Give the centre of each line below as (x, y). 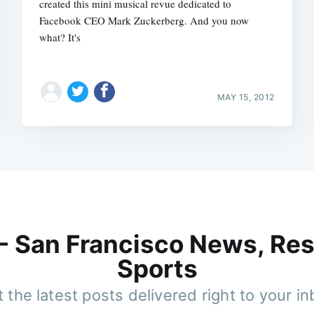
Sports (157, 268)
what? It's (60, 37)
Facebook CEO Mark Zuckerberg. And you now (144, 20)
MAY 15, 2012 (246, 97)
